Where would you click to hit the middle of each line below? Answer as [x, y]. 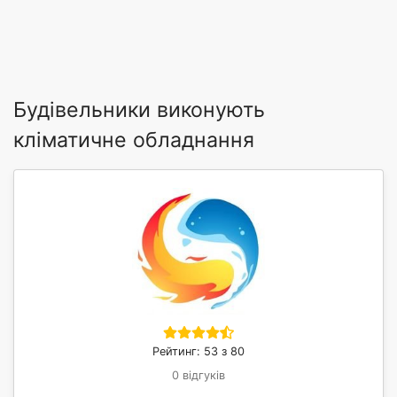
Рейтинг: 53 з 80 [198, 351]
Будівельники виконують [139, 109]
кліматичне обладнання [134, 140]
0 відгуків [198, 375]
